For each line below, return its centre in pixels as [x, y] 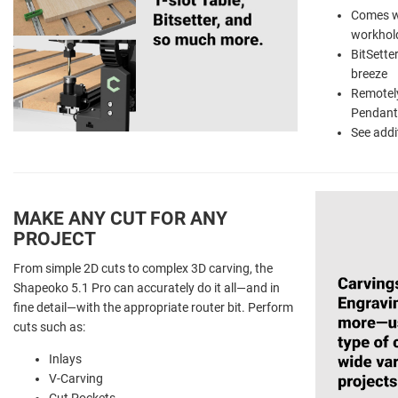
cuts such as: [49, 326]
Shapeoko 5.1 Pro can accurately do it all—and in [147, 287]
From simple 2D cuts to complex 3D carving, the [143, 268]
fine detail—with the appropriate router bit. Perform [153, 307]
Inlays [65, 358]
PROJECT [55, 239]
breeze [369, 73]
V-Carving [76, 378]
